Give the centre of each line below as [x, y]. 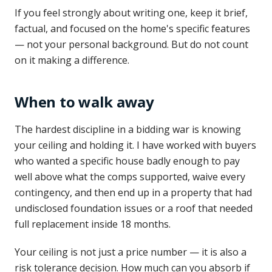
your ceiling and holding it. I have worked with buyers [135, 145]
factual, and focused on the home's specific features [132, 29]
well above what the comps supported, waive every [130, 177]
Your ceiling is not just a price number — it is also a [131, 252]
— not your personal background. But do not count [131, 44]
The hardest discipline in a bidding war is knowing [128, 129]
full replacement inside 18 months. [93, 224]
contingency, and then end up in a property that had [133, 192]
